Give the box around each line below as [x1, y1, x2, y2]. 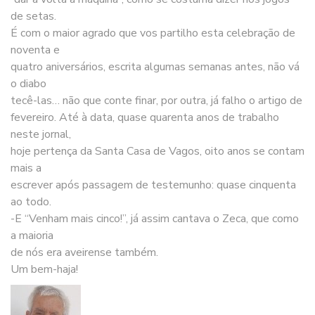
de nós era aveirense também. [11, 244, 158, 260]
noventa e [11, 41, 60, 58]
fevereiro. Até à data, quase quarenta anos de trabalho [11, 109, 279, 125]
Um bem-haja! [11, 261, 78, 277]
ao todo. [11, 193, 51, 210]
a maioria [11, 227, 53, 243]
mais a [11, 160, 41, 176]
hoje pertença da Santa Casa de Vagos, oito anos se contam [11, 143, 304, 159]
